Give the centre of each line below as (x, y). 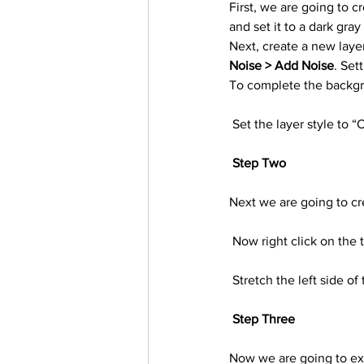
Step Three (264, 319)
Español (283, 75)
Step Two (259, 163)
